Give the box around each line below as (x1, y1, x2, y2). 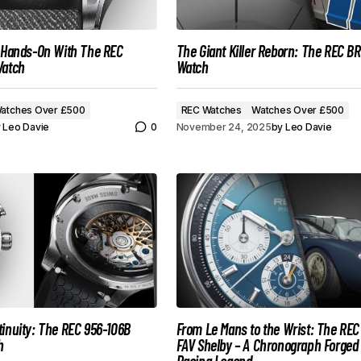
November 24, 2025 (176, 120, 272, 133)
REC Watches (180, 104, 243, 116)
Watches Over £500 (251, 104, 344, 116)
